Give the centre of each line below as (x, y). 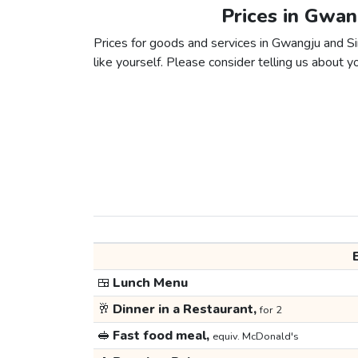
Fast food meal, (161, 336)
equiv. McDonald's (255, 337)
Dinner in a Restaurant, (185, 310)
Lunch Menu (149, 283)
